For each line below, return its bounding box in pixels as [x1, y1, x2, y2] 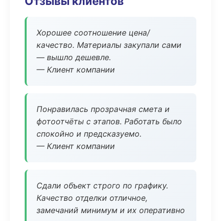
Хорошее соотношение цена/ [37, 28, 150, 37]
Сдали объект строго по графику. [37, 181, 168, 190]
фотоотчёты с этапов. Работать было [37, 116, 182, 126]
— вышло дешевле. [37, 52, 111, 62]
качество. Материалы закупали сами [37, 40, 182, 50]
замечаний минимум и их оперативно [37, 205, 185, 215]
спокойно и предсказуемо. [37, 129, 142, 139]
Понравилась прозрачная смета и [37, 104, 170, 114]
